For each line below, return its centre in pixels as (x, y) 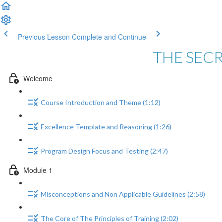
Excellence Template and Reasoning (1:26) (106, 127)
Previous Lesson (44, 37)
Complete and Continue (109, 37)
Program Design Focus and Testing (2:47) (104, 151)
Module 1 (38, 170)
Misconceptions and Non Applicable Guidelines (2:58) (123, 194)
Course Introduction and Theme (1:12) (101, 103)
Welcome (38, 78)
